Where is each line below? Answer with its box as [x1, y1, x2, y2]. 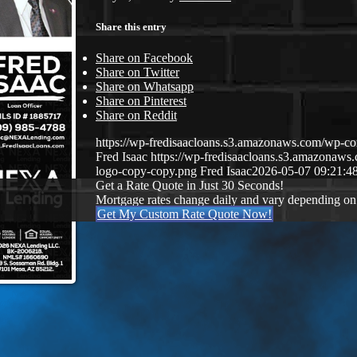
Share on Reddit [96, 108, 177, 123]
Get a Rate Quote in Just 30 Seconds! [96, 178, 284, 193]
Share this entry [96, 20, 167, 33]
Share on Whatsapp [96, 80, 194, 94]
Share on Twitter [96, 65, 179, 80]
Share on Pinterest [96, 94, 186, 108]
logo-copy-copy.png [96, 164, 197, 178]
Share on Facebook [96, 51, 193, 65]
